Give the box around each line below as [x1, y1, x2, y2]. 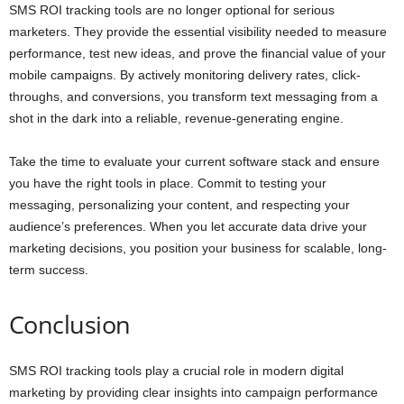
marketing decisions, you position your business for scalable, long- [9, 241, 387, 256]
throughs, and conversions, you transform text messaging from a [9, 89, 378, 105]
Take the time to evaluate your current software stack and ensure [9, 154, 380, 170]
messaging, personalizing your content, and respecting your [9, 197, 350, 213]
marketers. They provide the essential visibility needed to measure [9, 24, 387, 40]
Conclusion [9, 308, 131, 342]
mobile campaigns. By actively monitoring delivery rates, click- [9, 68, 361, 83]
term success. [9, 262, 88, 278]
